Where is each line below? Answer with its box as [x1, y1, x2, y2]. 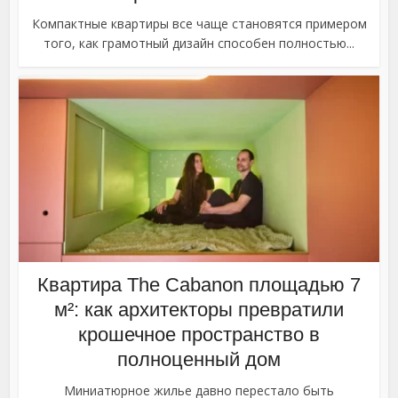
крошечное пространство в [78, 323, 320, 346]
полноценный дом [117, 348, 281, 371]
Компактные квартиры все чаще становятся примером [31, 14, 367, 32]
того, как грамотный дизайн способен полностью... [44, 34, 354, 52]
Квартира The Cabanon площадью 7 [37, 274, 361, 297]
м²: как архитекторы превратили [54, 298, 344, 322]
